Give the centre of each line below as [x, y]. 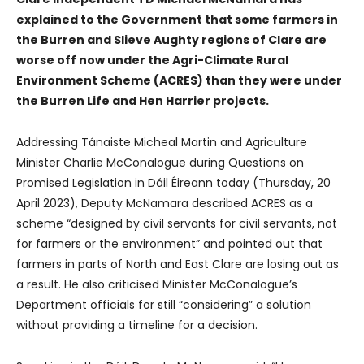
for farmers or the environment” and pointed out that [169, 243]
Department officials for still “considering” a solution [164, 304]
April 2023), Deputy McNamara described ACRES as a [165, 203]
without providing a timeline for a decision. [137, 325]
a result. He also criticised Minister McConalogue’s [157, 284]
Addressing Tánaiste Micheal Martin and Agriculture [162, 142]
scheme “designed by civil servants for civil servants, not [177, 223]
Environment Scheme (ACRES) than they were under [179, 80]
